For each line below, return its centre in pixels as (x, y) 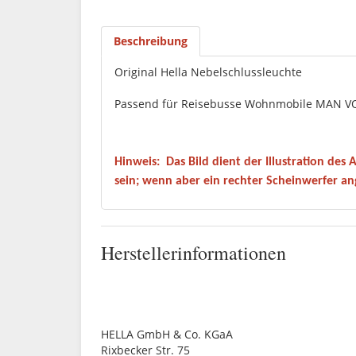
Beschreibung (151, 41)
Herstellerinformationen (193, 252)
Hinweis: (137, 163)
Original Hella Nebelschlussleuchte (208, 72)
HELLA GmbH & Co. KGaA (167, 334)
